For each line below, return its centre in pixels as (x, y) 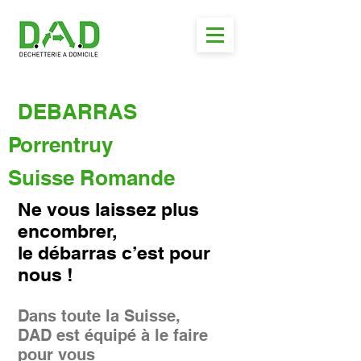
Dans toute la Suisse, (99, 316)
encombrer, (67, 231)
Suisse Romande (91, 178)
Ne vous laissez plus (108, 209)
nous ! (46, 274)
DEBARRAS (77, 112)
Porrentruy (60, 145)
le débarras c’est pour (114, 253)
